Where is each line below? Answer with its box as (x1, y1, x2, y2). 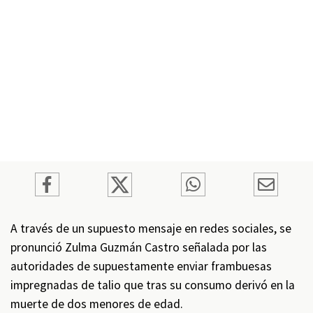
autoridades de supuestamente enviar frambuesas (10, 259, 272, 274)
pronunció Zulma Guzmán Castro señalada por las (10, 240, 267, 255)
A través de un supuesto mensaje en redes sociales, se (10, 221, 291, 236)
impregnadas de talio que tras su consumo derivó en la (10, 277, 295, 293)
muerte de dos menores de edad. (10, 296, 183, 312)
